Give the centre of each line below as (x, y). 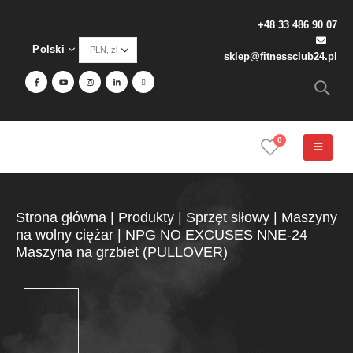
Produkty (146, 217)
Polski (49, 50)
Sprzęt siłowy (228, 217)
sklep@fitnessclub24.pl (281, 57)
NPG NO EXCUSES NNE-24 (216, 235)
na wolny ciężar (65, 235)
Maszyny (309, 217)
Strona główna (61, 217)
